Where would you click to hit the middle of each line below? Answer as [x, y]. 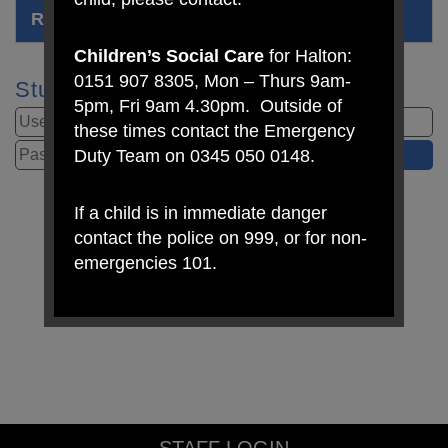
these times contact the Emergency [214, 130]
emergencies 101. [145, 262]
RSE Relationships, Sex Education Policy [207, 19]
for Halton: [308, 55]
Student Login [88, 89]
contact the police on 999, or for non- [220, 237]
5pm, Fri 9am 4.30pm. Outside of [208, 105]
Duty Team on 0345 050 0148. [194, 155]
